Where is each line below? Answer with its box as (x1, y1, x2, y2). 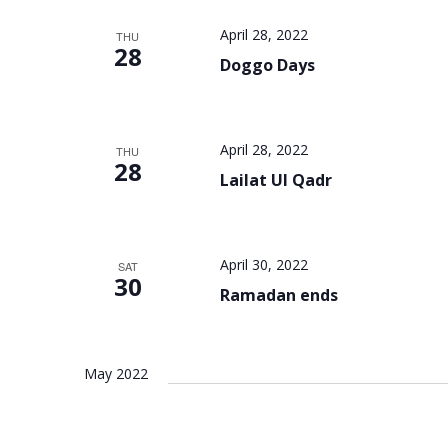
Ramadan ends (219, 284, 338, 306)
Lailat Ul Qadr (219, 169, 332, 191)
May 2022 (84, 364, 148, 383)
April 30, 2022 (219, 255, 308, 274)
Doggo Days (219, 54, 315, 76)
